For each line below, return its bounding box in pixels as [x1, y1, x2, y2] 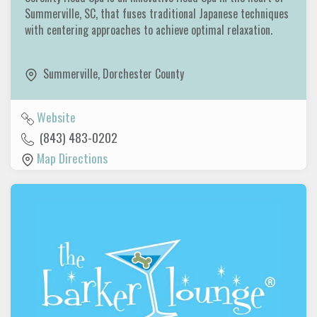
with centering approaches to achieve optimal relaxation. [25, 21, 275, 39]
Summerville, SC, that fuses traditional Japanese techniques [25, 5, 289, 23]
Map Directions [37, 148, 108, 167]
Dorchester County [103, 65, 184, 83]
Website [37, 107, 76, 126]
